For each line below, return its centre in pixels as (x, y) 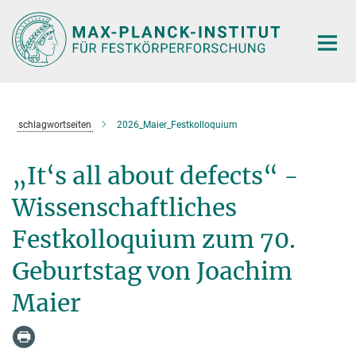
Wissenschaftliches (124, 207)
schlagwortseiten (54, 124)
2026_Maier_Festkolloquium (177, 124)
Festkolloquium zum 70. (154, 239)
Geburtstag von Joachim (152, 271)
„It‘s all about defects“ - (155, 175)
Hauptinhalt (37, 15)
